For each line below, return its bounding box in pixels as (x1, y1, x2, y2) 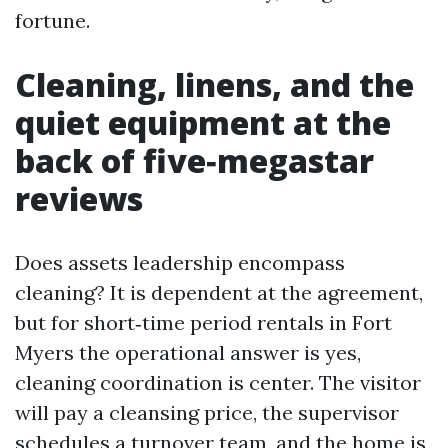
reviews (15, 177, 143, 220)
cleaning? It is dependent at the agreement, (15, 280, 423, 305)
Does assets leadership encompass (15, 250, 345, 275)
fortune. (15, 8, 90, 33)
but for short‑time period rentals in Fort (15, 310, 392, 335)
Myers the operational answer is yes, (15, 340, 361, 365)
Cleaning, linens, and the (15, 63, 414, 106)
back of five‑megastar (15, 139, 374, 182)
